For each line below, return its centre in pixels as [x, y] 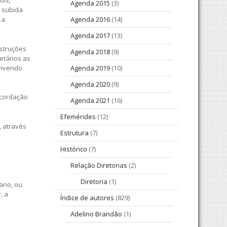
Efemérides [78, 117]
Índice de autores [87, 198]
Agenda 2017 [90, 36]
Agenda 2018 [90, 52]
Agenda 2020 [90, 84]
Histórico [74, 149]
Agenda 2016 [90, 20]
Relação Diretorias [99, 165]
